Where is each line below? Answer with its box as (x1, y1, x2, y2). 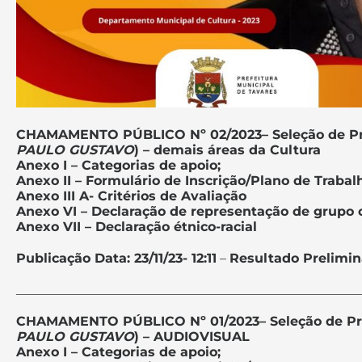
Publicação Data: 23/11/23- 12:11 (16, 250, 217, 266)
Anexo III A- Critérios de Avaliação (16, 187, 246, 204)
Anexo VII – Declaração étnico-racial (16, 218, 257, 234)
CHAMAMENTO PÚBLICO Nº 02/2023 (16, 126, 262, 142)
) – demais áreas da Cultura (134, 141, 321, 158)
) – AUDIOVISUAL (134, 328, 250, 344)
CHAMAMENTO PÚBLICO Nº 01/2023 (16, 313, 259, 329)
